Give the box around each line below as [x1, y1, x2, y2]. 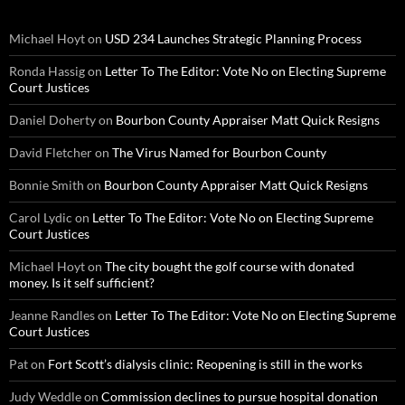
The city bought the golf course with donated [105, 258, 354, 274]
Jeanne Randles [9, 306, 95, 323]
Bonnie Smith [9, 176, 84, 193]
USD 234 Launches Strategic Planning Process [105, 30, 362, 46]
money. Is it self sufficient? [9, 274, 155, 290]
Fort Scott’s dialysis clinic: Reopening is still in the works [48, 355, 363, 372]
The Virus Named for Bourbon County [112, 144, 326, 160]
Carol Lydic [9, 209, 72, 225]
